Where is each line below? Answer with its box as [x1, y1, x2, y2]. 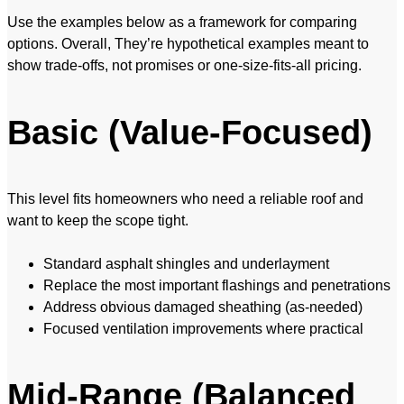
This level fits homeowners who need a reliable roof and [7, 191, 363, 207]
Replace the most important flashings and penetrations [43, 278, 390, 294]
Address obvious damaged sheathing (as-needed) [43, 299, 363, 316]
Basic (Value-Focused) [7, 114, 372, 152]
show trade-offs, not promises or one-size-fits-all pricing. [7, 58, 362, 74]
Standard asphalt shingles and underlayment [43, 256, 329, 272]
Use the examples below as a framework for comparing [7, 14, 357, 31]
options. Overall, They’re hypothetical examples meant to [7, 36, 369, 52]
